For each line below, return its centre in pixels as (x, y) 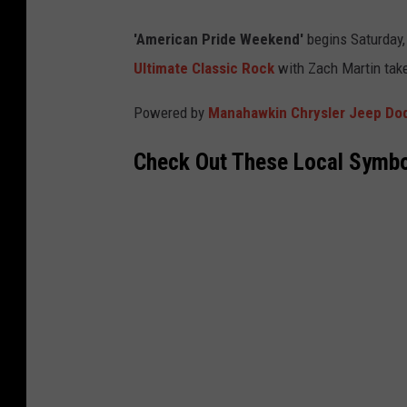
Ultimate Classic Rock (204, 69)
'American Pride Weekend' (218, 40)
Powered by (171, 113)
